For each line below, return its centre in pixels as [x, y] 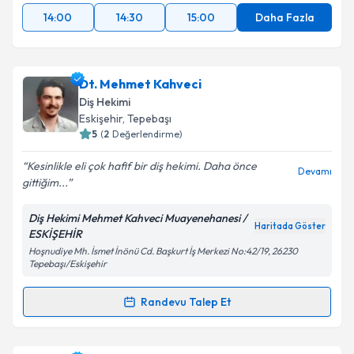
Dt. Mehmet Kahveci [140, 84]
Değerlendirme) [147, 134]
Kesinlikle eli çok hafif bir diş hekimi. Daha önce [142, 166]
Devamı [315, 171]
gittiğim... [45, 183]
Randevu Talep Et [186, 302]
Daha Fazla [284, 17]
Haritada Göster [290, 226]
